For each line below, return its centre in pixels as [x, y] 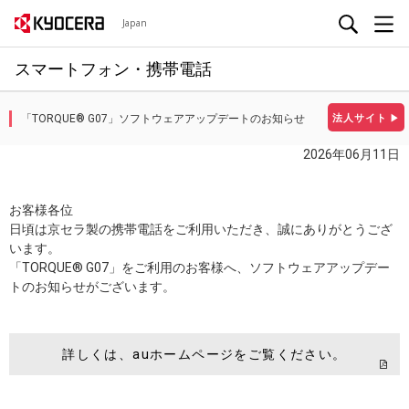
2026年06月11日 [351, 154]
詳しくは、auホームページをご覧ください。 [204, 354]
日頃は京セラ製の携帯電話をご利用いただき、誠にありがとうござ [201, 229]
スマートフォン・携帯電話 [113, 68]
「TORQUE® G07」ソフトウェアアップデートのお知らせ [163, 119]
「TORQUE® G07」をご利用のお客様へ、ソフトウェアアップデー [199, 267]
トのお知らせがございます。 [92, 287]
